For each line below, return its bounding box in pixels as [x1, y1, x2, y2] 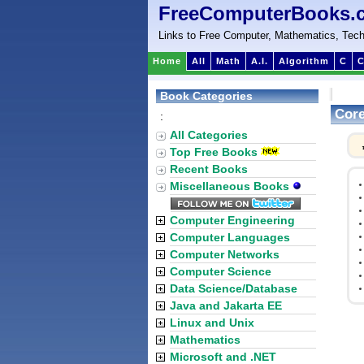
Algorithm [279, 56, 329, 66]
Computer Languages [170, 231, 290, 244]
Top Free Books [170, 145, 258, 158]
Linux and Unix [170, 316, 254, 329]
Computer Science [170, 265, 271, 278]
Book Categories [160, 89, 253, 102]
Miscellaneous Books [170, 180, 292, 193]
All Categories [170, 128, 248, 141]
